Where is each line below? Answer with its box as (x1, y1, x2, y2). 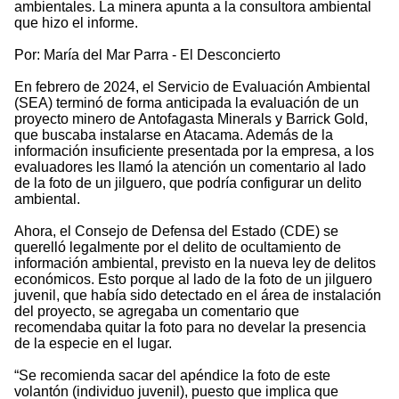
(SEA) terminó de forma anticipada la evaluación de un (14, 95, 359, 111)
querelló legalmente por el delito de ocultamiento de (14, 240, 341, 256)
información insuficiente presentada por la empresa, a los (14, 143, 374, 159)
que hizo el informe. (14, 15, 138, 31)
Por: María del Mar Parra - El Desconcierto (14, 47, 281, 63)
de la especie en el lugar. (14, 336, 172, 352)
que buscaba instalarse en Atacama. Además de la (14, 127, 333, 143)
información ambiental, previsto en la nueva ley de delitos (14, 256, 376, 272)
